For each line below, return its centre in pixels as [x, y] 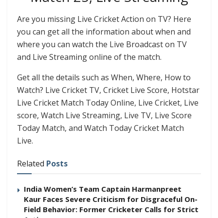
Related [31, 163]
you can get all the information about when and [104, 31]
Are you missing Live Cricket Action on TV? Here [104, 19]
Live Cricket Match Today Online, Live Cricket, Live [108, 102]
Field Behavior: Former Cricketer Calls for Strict [111, 209]
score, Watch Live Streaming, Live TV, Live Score [104, 115]
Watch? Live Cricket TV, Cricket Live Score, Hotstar [108, 90]
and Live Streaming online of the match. [89, 57]
